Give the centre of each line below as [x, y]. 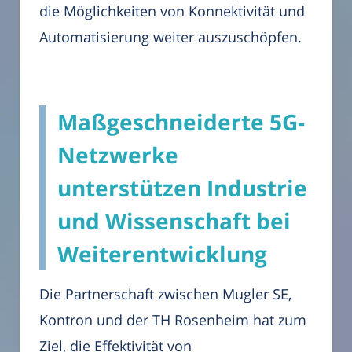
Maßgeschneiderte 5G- [181, 122]
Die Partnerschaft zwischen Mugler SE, [165, 294]
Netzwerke [118, 155]
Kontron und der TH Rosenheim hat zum [173, 320]
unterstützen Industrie [182, 188]
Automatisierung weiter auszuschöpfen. [170, 37]
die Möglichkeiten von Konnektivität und [172, 11]
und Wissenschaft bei [174, 221]
